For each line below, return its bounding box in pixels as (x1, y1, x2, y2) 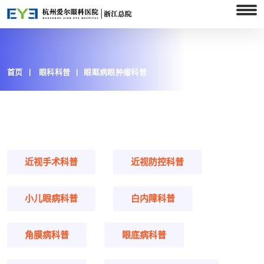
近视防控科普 (131, 157, 184, 167)
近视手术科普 (25, 157, 78, 167)
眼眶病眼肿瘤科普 (84, 68, 147, 77)
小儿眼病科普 (25, 193, 78, 203)
